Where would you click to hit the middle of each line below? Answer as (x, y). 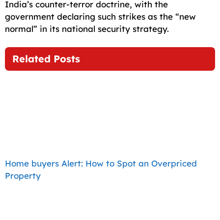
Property (23, 176)
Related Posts (46, 59)
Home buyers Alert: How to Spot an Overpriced (101, 164)
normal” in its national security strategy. (87, 28)
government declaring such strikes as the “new (100, 16)
